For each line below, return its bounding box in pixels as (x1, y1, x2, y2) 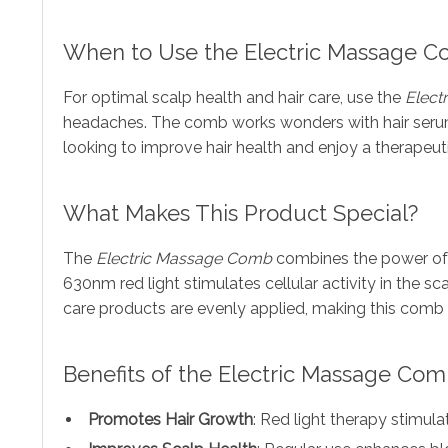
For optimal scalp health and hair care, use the (63, 87, 405, 107)
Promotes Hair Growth (88, 409, 253, 429)
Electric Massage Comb (96, 248, 272, 268)
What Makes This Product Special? (63, 199, 418, 226)
